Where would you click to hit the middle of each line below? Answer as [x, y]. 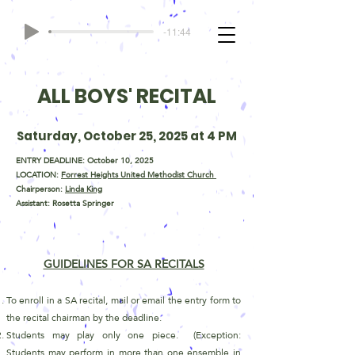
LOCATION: [38, 174]
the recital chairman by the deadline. [85, 318]
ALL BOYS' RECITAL [127, 96]
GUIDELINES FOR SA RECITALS [124, 264]
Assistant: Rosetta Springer [65, 203]
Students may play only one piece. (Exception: [124, 335]
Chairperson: [40, 189]
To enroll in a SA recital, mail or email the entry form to [124, 300]
